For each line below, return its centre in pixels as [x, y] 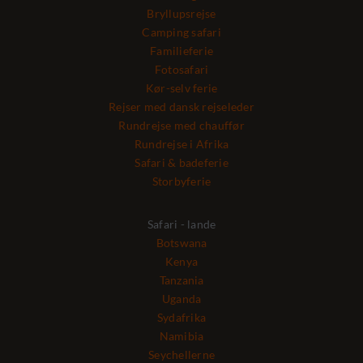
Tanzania [181, 280]
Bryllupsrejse [181, 14]
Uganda [181, 299]
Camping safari [181, 32]
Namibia [181, 336]
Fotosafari [181, 70]
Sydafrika [181, 318]
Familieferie [181, 51]
